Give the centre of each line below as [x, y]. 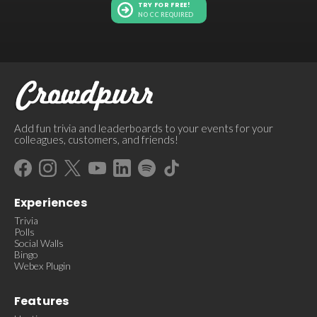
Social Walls [39, 243]
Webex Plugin [42, 266]
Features [42, 301]
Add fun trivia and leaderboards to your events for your [144, 128]
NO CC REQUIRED [165, 14]
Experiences [51, 203]
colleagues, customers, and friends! [96, 140]
